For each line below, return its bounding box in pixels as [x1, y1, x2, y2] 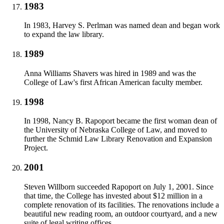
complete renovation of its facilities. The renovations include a [24, 200, 219, 209]
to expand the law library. [24, 30, 104, 39]
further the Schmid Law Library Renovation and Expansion [24, 134, 212, 143]
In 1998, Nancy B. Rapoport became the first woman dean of [24, 116, 217, 125]
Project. [24, 143, 48, 152]
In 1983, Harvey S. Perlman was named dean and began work [24, 21, 220, 30]
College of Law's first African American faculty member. [24, 77, 202, 86]
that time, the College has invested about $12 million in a [24, 191, 202, 200]
